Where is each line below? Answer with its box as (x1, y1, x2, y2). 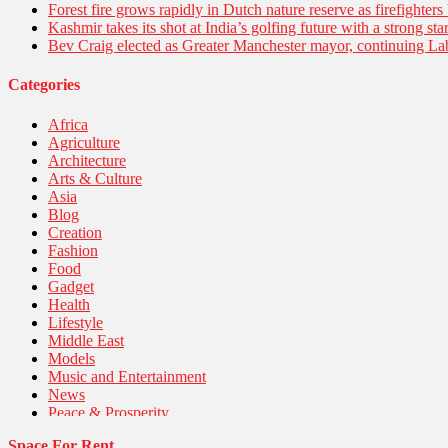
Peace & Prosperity (48, 403, 169, 421)
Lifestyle (48, 313, 103, 331)
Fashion (48, 241, 98, 259)
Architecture (48, 151, 126, 169)
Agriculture (48, 133, 120, 151)
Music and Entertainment (48, 367, 206, 385)
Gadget (48, 277, 94, 295)
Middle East (48, 331, 124, 349)
